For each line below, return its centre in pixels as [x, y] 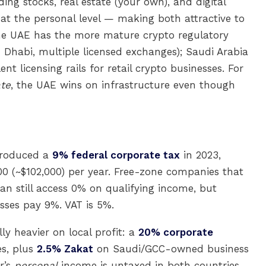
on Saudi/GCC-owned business [171, 249]
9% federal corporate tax [116, 155]
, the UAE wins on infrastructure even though [123, 85]
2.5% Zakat [65, 249]
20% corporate [176, 232]
